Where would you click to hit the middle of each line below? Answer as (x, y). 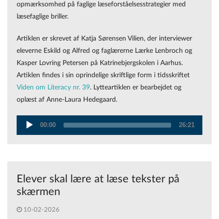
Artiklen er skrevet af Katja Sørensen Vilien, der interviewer (104, 39)
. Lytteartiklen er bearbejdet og (136, 88)
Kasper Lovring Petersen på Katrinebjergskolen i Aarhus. (100, 63)
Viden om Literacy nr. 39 (53, 88)
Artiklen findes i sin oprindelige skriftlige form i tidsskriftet (103, 75)
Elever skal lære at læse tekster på (98, 179)
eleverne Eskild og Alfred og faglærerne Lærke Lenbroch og (104, 51)
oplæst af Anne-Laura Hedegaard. (67, 100)
